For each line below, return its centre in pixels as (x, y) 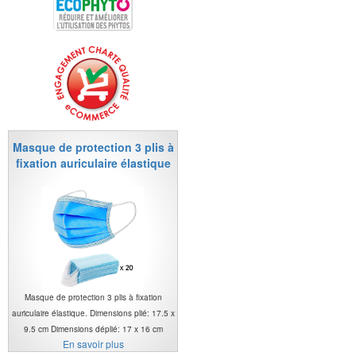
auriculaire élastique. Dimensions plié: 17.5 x (93, 313)
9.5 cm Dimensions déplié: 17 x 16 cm (93, 329)
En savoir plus (93, 343)
